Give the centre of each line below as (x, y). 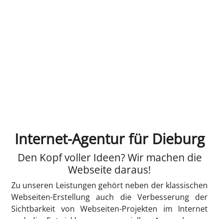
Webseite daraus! (109, 170)
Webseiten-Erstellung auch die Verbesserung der (109, 197)
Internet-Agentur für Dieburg (109, 139)
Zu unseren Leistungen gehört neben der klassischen (109, 186)
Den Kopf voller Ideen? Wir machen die (109, 157)
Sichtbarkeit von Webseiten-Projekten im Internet (109, 209)
